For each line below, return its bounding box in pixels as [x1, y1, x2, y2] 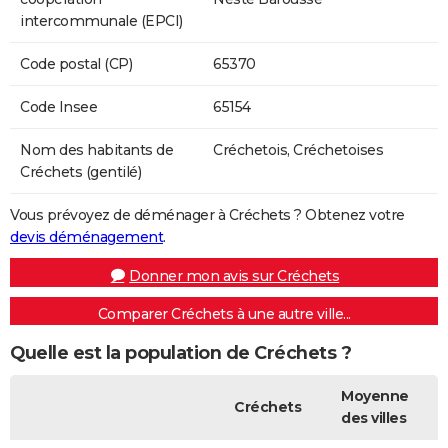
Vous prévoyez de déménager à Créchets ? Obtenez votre [10, 205, 405, 224]
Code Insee [20, 97, 97, 116]
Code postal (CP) [20, 54, 132, 73]
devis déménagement [10, 227, 163, 246]
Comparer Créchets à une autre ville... [97, 304, 351, 323]
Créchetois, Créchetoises [213, 140, 383, 159]
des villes [341, 408, 406, 427]
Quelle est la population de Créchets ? [10, 342, 351, 365]
